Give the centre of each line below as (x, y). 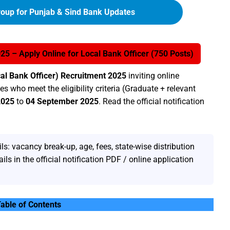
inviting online (153, 76)
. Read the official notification (151, 101)
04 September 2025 (62, 101)
